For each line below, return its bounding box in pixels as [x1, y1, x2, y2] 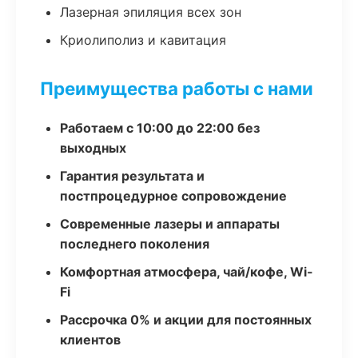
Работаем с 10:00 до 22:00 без [60, 120, 260, 136]
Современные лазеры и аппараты [60, 216, 280, 232]
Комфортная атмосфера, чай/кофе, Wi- [60, 264, 313, 280]
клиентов [60, 332, 121, 348]
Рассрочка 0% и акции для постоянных [60, 312, 312, 328]
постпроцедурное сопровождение [60, 188, 287, 204]
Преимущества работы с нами [40, 78, 313, 99]
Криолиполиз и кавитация [60, 32, 226, 48]
